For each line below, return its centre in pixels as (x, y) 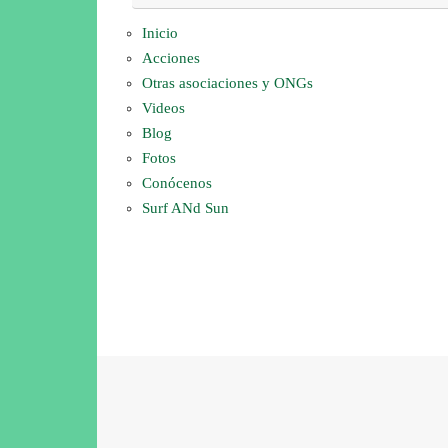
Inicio (160, 33)
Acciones (171, 58)
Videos (163, 108)
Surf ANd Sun (185, 208)
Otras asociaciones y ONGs (227, 83)
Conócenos (177, 183)
